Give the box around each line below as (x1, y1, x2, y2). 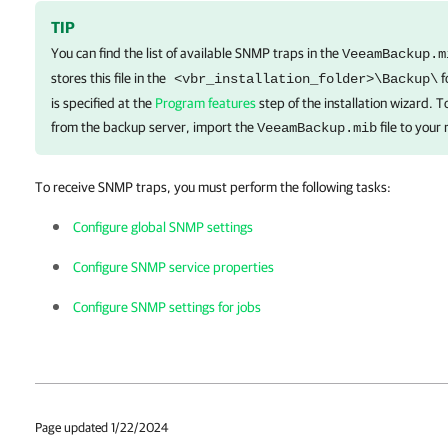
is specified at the (51, 95, 155, 111)
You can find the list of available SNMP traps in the (51, 45, 342, 61)
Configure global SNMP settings (73, 219, 253, 235)
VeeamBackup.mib (257, 120, 377, 136)
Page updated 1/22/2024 (35, 420, 168, 435)
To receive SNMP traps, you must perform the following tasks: (35, 179, 391, 195)
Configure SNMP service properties (73, 259, 274, 275)
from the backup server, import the (51, 119, 257, 135)
